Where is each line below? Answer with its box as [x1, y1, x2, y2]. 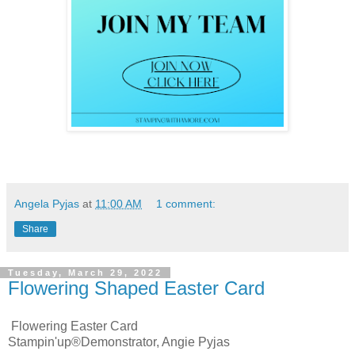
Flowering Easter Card [8, 319, 138, 334]
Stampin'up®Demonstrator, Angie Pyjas [8, 335, 230, 349]
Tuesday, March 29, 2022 [8, 268, 162, 278]
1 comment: [156, 197, 216, 211]
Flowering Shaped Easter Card [8, 277, 265, 300]
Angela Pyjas [14, 197, 79, 211]
